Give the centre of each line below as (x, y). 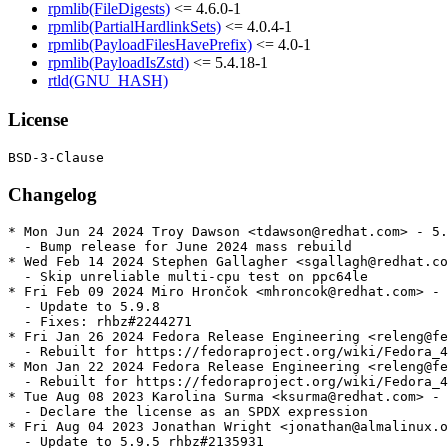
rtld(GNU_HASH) (108, 81)
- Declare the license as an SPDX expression (188, 412)
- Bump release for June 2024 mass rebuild (180, 247)
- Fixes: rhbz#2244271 (100, 322)
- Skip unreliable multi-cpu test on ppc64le (188, 277)
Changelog (52, 194)
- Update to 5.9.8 (84, 307)
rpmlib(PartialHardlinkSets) (134, 27)
